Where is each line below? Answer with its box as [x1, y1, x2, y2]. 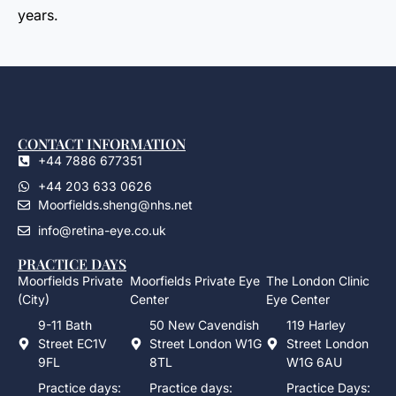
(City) [18, 292, 49, 308]
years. [18, 6, 58, 25]
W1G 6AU [286, 354, 342, 370]
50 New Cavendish [149, 317, 260, 333]
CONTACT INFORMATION [18, 134, 186, 154]
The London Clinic [266, 273, 370, 289]
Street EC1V [37, 336, 107, 352]
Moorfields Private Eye [129, 273, 260, 289]
